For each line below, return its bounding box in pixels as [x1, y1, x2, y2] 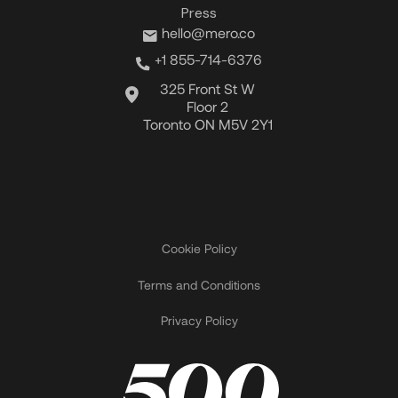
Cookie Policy [161, 241, 237, 257]
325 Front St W [160, 80, 256, 98]
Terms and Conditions [138, 276, 260, 292]
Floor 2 [187, 98, 229, 115]
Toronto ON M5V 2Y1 [142, 115, 273, 133]
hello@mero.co [162, 23, 256, 41]
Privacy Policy [160, 313, 238, 329]
